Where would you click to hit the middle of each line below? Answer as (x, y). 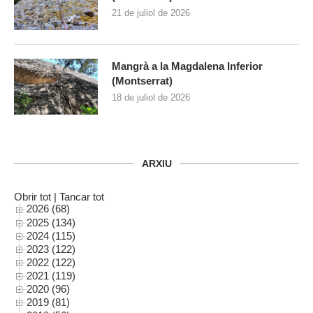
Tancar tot (82, 197)
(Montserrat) (142, 81)
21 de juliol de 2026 (151, 13)
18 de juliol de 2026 (151, 98)
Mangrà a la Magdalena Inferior (187, 66)
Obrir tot (32, 197)
